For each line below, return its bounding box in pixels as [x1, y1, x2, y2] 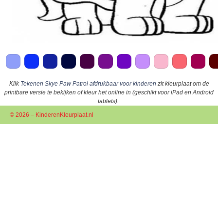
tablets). [98, 97, 119, 105]
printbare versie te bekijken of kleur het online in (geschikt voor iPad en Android [4, 89, 214, 96]
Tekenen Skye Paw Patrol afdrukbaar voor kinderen [20, 80, 156, 87]
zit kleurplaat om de [156, 80, 209, 87]
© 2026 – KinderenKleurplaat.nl [10, 111, 93, 118]
